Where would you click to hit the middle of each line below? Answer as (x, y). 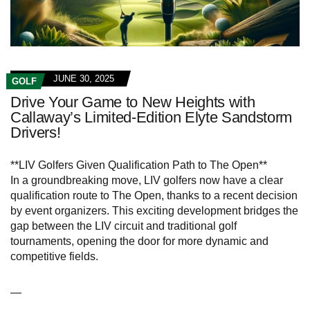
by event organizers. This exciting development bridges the (154, 211)
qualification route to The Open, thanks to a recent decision (154, 196)
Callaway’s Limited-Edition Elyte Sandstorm (152, 118)
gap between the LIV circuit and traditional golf (124, 226)
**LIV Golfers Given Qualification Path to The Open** (139, 165)
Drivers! (36, 133)
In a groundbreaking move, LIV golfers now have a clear (147, 181)
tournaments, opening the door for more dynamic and (139, 241)
